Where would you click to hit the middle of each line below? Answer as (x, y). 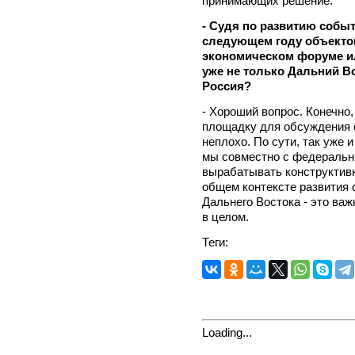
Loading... (227, 332)
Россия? (227, 86)
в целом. (225, 216)
